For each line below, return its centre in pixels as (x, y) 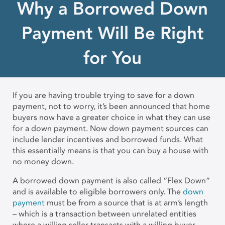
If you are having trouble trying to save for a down (103, 95)
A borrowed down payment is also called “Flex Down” (111, 181)
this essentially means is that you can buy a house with (110, 150)
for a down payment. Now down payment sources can (110, 128)
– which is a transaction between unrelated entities (104, 214)
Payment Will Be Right (113, 33)
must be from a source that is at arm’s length (126, 203)
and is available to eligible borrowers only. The (98, 192)
